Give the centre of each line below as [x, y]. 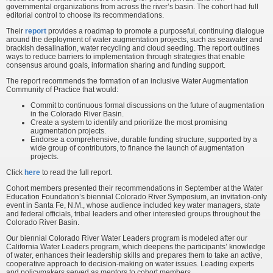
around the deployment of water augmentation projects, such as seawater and [134, 40]
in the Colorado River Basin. [77, 114]
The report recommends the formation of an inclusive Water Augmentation [127, 81]
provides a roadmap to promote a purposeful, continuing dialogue [156, 31]
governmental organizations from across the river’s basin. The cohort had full [132, 7]
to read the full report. [76, 172]
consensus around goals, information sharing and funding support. [116, 65]
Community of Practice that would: [62, 90]
